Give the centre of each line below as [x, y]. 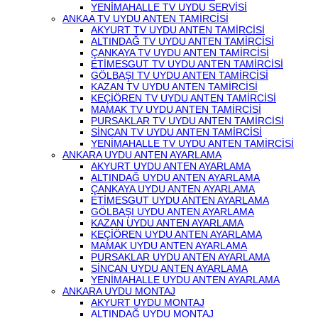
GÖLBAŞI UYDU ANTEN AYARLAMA [172, 212]
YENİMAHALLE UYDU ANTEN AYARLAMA [185, 280]
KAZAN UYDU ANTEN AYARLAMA [167, 223]
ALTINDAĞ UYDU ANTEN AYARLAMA [175, 177]
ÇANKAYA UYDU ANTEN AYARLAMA [173, 189]
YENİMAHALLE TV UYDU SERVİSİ [169, 7]
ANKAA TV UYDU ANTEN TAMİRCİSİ [146, 18]
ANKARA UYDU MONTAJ [119, 291]
